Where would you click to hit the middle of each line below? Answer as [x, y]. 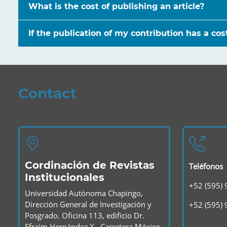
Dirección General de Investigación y [88, 204]
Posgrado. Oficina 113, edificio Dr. [85, 215]
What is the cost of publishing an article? [116, 7]
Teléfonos [206, 166]
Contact [47, 93]
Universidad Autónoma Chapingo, [84, 193]
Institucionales [65, 177]
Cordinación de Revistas [90, 165]
